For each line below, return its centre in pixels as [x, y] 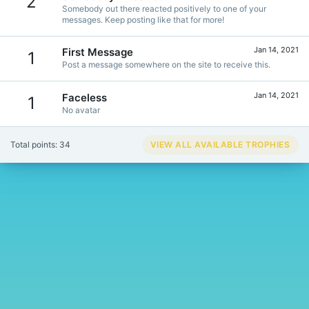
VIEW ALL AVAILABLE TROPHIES [220, 144]
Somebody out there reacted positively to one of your [164, 8]
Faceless [84, 97]
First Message [98, 52]
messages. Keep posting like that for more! [143, 19]
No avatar [81, 110]
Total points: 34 [40, 144]
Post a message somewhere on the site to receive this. [166, 65]
